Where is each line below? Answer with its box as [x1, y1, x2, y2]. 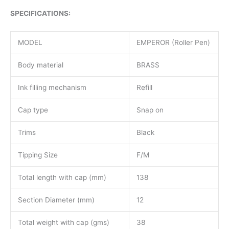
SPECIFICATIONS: [10, 9, 71, 17]
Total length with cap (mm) [17, 173, 106, 181]
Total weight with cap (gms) [17, 218, 109, 226]
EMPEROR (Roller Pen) [136, 38, 210, 47]
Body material [17, 60, 63, 69]
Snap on [136, 105, 164, 114]
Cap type [17, 105, 48, 114]
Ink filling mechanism [17, 83, 86, 91]
